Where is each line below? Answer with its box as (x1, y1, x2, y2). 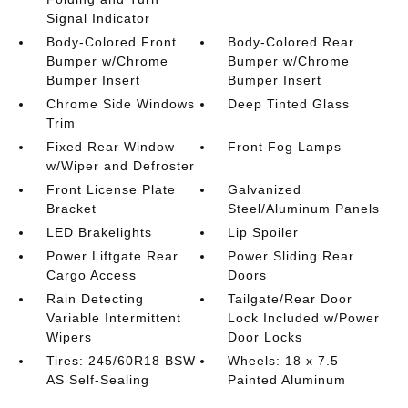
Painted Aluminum (228, 372, 347, 387)
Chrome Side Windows (46, 97, 195, 111)
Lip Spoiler (228, 225, 300, 240)
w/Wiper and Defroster (46, 158, 195, 173)
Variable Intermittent (46, 311, 181, 325)
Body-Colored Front (46, 35, 177, 49)
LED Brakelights (46, 225, 152, 240)
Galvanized (228, 182, 302, 197)
